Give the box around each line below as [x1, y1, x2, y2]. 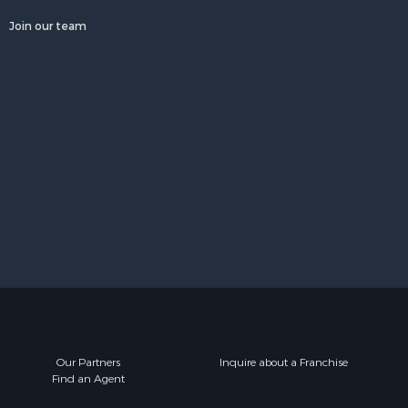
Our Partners [56, 355, 120, 370]
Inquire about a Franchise [219, 355, 348, 370]
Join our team [9, 19, 87, 34]
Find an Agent [52, 372, 125, 386]
